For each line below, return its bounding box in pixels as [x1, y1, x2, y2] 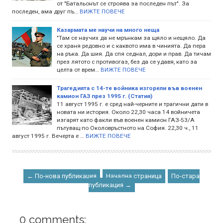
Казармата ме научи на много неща [57, 26, 159, 33]
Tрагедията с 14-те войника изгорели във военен [57, 84, 202, 92]
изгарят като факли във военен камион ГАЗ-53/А [57, 116, 195, 123]
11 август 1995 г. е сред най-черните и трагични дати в [57, 100, 208, 108]
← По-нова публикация [27, 172, 97, 180]
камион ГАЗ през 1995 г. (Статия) [57, 92, 152, 100]
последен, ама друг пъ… [12, 7, 78, 15]
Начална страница [106, 172, 162, 180]
